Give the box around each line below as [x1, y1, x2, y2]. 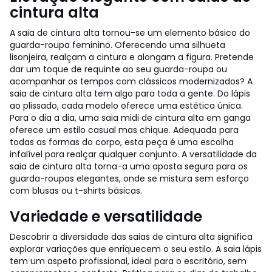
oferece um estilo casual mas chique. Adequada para [10, 124, 239, 136]
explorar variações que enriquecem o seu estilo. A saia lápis [10, 243, 262, 255]
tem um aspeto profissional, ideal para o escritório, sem [10, 255, 246, 267]
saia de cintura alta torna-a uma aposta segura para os [10, 160, 248, 172]
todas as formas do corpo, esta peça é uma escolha [10, 136, 234, 148]
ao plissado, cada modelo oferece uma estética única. [10, 100, 243, 112]
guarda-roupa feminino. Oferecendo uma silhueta [10, 39, 225, 51]
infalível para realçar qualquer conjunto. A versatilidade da [10, 148, 257, 160]
